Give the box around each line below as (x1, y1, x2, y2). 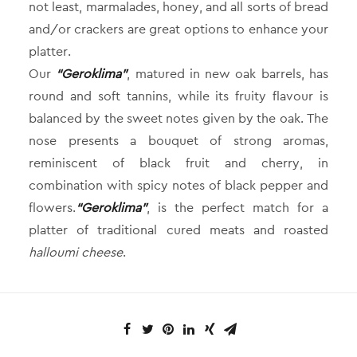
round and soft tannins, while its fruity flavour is (29, 88, 328, 104)
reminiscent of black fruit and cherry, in (29, 155, 328, 171)
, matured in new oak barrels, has (127, 65, 329, 82)
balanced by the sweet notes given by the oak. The (29, 110, 328, 127)
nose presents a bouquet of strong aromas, (29, 132, 328, 149)
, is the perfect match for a (147, 199, 328, 216)
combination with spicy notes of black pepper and (29, 177, 328, 194)
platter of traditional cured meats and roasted (29, 222, 328, 238)
